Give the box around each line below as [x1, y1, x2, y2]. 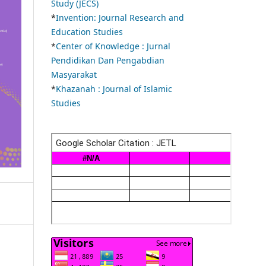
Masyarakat [51, 69, 97, 81]
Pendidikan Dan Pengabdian [51, 55, 164, 66]
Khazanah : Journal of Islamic [56, 83, 172, 95]
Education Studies [51, 26, 123, 38]
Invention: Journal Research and [56, 12, 184, 24]
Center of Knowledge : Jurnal [56, 40, 170, 52]
